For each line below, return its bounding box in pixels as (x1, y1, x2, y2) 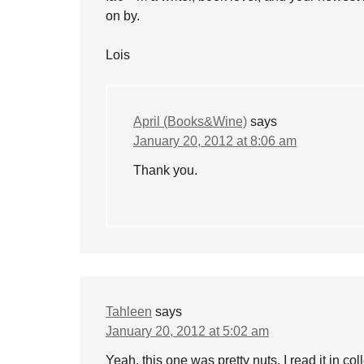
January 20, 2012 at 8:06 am (133, 134, 297, 148)
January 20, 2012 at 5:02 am (106, 324, 269, 338)
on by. (106, 9, 140, 23)
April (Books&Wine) (133, 115, 247, 128)
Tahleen (106, 305, 152, 318)
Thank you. (133, 163, 197, 177)
